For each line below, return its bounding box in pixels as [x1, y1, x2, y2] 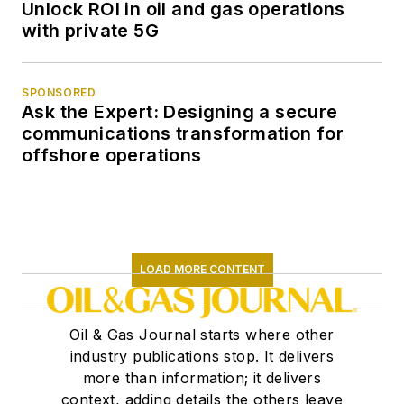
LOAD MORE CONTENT [139, 262, 265, 277]
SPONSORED [22, 86, 96, 100]
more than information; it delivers [82, 369, 322, 388]
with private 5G [22, 20, 159, 42]
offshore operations [22, 144, 202, 167]
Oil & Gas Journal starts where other [69, 326, 335, 344]
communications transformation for [22, 123, 344, 145]
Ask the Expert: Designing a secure [22, 101, 338, 124]
